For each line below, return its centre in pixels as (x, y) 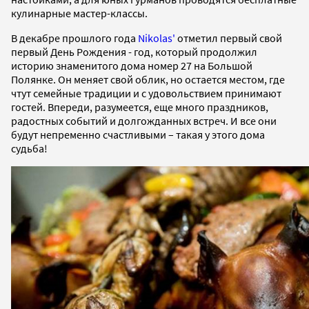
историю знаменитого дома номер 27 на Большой (132, 65)
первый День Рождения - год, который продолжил (134, 51)
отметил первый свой (229, 38)
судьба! (29, 148)
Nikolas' (157, 38)
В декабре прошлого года (74, 38)
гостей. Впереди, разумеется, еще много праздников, (140, 107)
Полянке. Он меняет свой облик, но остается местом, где (148, 79)
